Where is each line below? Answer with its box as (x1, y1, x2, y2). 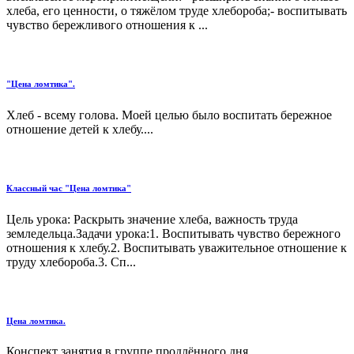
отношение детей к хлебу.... (6, 122, 153, 136)
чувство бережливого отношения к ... (6, 17, 208, 32)
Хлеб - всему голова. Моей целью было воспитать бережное (6, 107, 332, 122)
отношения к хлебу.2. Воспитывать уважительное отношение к (6, 240, 347, 254)
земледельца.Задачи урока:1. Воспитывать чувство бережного (6, 226, 341, 240)
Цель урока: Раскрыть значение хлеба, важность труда (6, 212, 298, 226)
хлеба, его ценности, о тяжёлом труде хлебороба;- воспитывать (6, 3, 347, 17)
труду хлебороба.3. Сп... (6, 254, 136, 269)
